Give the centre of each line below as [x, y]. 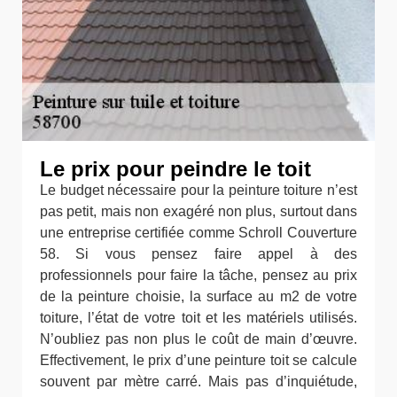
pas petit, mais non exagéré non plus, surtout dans [198, 212]
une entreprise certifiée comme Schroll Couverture [198, 233]
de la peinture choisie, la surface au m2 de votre [198, 297]
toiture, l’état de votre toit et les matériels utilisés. [198, 318]
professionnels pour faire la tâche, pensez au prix [198, 276]
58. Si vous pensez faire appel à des [198, 254]
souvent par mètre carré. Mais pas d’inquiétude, [198, 382]
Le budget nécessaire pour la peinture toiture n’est [198, 191]
